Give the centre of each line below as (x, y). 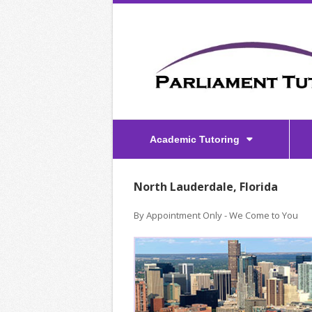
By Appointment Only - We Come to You (216, 215)
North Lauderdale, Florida (206, 187)
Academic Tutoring (195, 139)
